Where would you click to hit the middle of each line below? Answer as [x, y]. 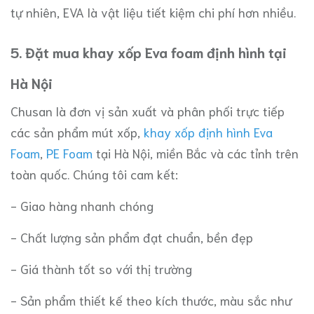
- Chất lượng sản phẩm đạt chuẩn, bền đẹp [132, 237]
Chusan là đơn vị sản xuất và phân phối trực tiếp [148, 110]
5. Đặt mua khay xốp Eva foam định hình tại [149, 52]
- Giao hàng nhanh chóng [82, 205]
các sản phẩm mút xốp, [77, 131]
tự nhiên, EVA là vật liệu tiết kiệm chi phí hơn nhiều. [153, 12]
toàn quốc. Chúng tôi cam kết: [96, 173]
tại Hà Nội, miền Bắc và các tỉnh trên [196, 152]
